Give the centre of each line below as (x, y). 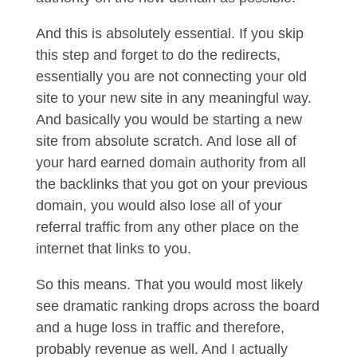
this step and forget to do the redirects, (158, 55)
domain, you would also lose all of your (159, 206)
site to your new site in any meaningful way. (173, 98)
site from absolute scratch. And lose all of (166, 141)
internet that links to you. (115, 249)
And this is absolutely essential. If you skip (169, 33)
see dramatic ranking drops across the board (177, 306)
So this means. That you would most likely (169, 284)
